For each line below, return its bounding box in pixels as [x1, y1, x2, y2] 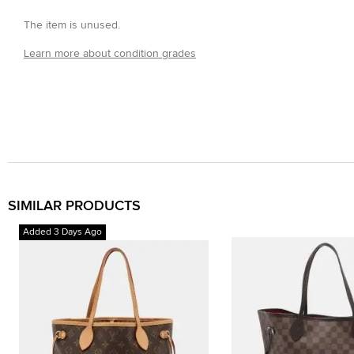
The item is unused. [24, 20, 120, 31]
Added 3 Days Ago [23, 228, 103, 237]
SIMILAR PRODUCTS [8, 199, 141, 213]
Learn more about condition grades [24, 48, 196, 59]
